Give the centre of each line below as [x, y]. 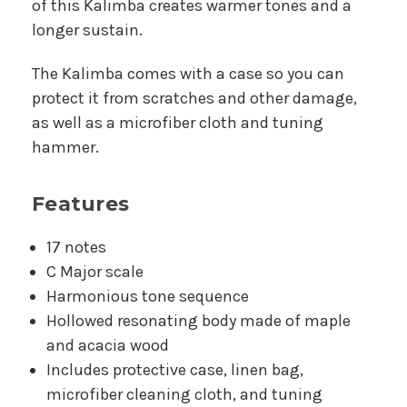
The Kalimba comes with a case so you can [188, 73]
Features [80, 203]
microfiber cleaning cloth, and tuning [185, 394]
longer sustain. [87, 30]
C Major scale [95, 271]
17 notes [77, 247]
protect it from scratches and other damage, [194, 98]
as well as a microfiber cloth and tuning [178, 122]
